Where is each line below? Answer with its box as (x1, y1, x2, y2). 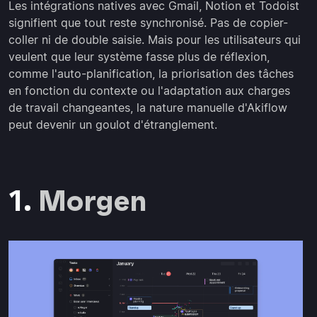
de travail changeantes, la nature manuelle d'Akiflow (8, 100, 287, 115)
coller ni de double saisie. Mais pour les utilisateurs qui (8, 33, 301, 47)
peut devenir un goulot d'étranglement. (8, 117, 217, 132)
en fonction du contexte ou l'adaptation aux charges (8, 83, 290, 98)
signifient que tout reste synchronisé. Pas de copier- (8, 16, 288, 30)
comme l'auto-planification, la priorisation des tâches (8, 67, 294, 81)
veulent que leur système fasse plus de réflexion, (8, 50, 270, 64)
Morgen (38, 183, 146, 219)
